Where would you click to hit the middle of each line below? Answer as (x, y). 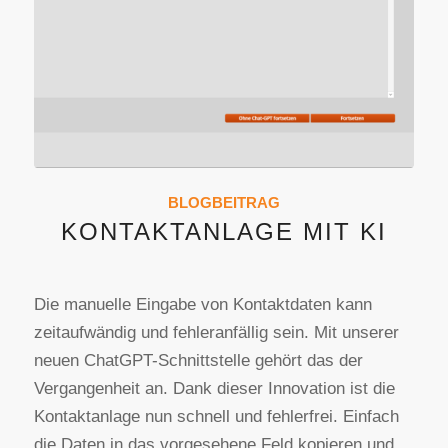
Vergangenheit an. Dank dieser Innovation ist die (214, 389)
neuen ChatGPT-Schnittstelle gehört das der (198, 361)
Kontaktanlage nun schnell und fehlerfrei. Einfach (216, 417)
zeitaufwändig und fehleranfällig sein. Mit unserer (216, 333)
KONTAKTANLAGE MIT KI (223, 232)
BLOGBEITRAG (223, 203)
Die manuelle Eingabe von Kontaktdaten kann (202, 305)
